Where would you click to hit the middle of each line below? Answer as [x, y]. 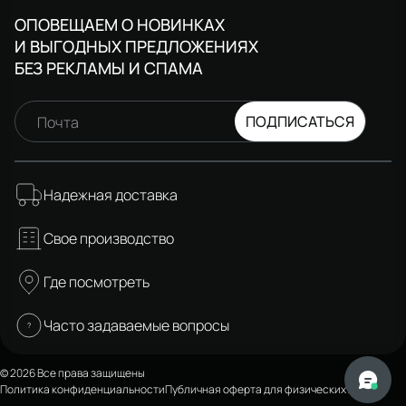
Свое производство [109, 238]
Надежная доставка [111, 194]
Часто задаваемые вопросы [136, 325]
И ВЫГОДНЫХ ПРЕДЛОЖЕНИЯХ [136, 46]
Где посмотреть [97, 281]
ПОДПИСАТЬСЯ [300, 121]
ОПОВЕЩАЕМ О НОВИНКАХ [120, 24]
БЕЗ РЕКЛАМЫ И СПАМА [109, 68]
